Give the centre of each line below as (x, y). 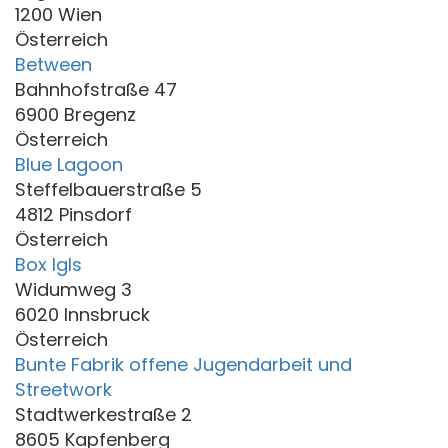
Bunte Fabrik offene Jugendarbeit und (183, 364)
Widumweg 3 (73, 289)
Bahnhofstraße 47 (96, 89)
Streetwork (63, 389)
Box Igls (48, 264)
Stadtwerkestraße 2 (103, 414)
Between (53, 64)
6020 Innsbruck (82, 314)
